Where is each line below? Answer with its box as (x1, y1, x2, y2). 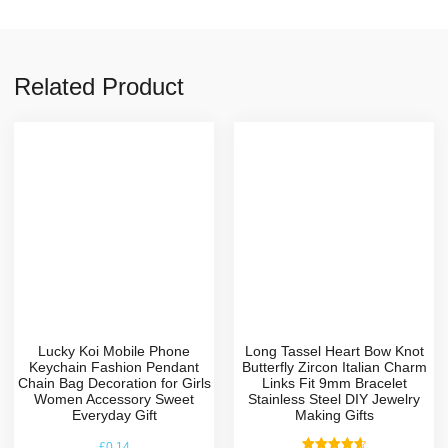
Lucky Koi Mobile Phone (38, 342, 190, 359)
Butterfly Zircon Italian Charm (241, 358, 427, 375)
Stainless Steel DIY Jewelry (248, 390, 420, 407)
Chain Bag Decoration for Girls (17, 374, 211, 391)
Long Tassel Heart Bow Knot (244, 342, 424, 359)
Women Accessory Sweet (34, 390, 194, 407)
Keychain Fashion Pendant (29, 358, 199, 375)
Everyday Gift (71, 406, 157, 423)
